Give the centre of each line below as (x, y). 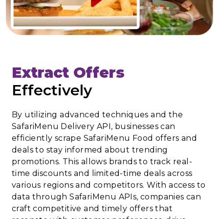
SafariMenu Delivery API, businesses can (94, 127)
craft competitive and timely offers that (92, 209)
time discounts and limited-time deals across (102, 174)
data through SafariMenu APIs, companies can (107, 197)
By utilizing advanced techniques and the (97, 115)
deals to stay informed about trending (90, 150)
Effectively (52, 90)
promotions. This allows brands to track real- (102, 162)
